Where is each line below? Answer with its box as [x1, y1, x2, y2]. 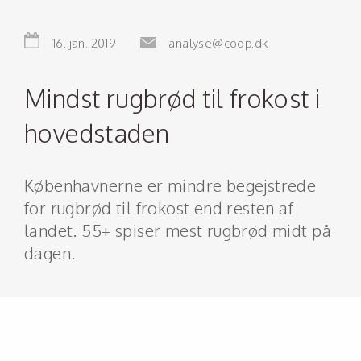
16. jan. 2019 [52, 35, 117, 51]
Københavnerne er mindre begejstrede [24, 175, 317, 196]
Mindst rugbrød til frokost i [24, 82, 321, 114]
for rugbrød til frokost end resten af [24, 197, 294, 218]
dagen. [24, 243, 76, 263]
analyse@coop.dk [168, 35, 268, 51]
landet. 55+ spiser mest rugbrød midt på [24, 220, 331, 241]
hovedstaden [24, 117, 170, 148]
